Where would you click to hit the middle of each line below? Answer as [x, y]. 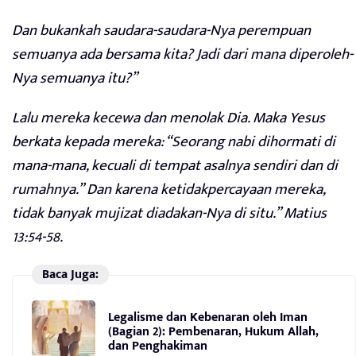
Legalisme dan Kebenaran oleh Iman [208, 317]
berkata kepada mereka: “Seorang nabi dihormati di [174, 142]
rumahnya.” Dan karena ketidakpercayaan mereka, [168, 190]
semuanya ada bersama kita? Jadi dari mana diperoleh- [182, 55]
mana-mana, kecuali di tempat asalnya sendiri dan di [175, 166]
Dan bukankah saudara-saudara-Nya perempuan [161, 31]
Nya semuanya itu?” [75, 79]
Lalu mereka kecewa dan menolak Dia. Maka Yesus [168, 118]
